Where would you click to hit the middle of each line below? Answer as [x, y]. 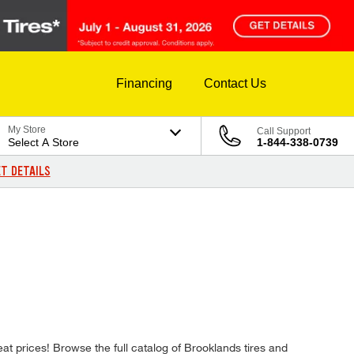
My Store [27, 130]
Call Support [284, 132]
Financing [144, 84]
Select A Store [44, 143]
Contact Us [235, 84]
